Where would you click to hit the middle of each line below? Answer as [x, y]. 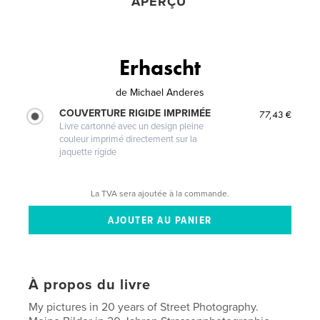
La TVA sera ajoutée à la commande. [160, 193]
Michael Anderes [167, 92]
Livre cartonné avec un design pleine [132, 126]
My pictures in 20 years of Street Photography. [144, 307]
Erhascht [160, 67]
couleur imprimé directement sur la [129, 139]
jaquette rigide [88, 152]
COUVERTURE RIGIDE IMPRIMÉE [135, 113]
